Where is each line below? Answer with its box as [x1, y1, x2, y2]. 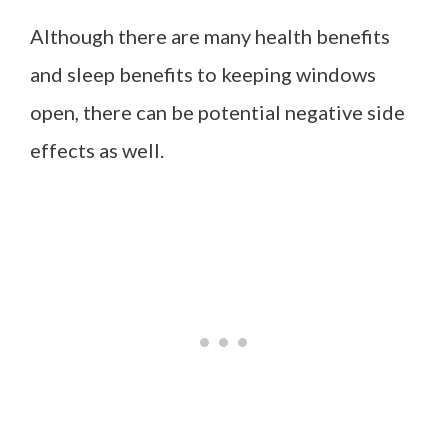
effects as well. [30, 138, 164, 162]
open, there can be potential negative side [30, 100, 405, 124]
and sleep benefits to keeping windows [30, 62, 376, 86]
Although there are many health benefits [30, 24, 390, 48]
